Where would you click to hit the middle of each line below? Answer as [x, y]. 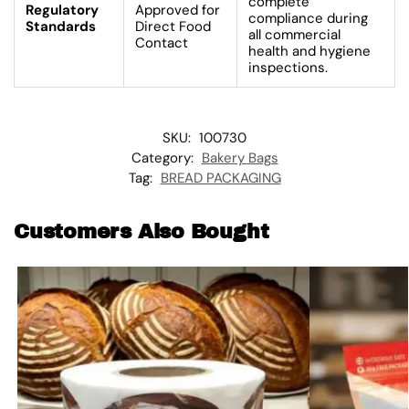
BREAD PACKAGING [220, 178]
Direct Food [173, 26]
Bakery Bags [240, 157]
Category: [164, 157]
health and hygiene [309, 51]
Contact [162, 42]
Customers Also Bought [142, 231]
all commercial [294, 34]
